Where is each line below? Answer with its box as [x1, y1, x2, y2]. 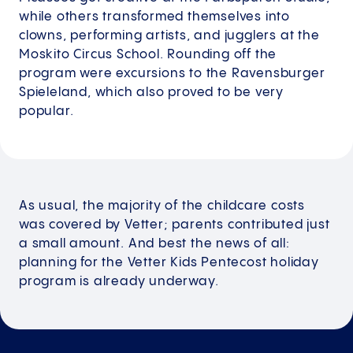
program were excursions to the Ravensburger [19, 67, 325, 81]
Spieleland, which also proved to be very [19, 86, 284, 100]
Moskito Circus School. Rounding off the [19, 48, 277, 62]
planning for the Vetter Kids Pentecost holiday [19, 256, 319, 270]
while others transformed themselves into [19, 10, 290, 24]
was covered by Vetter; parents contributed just [19, 218, 330, 232]
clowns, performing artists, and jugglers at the [19, 29, 320, 43]
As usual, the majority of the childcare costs [19, 199, 305, 214]
